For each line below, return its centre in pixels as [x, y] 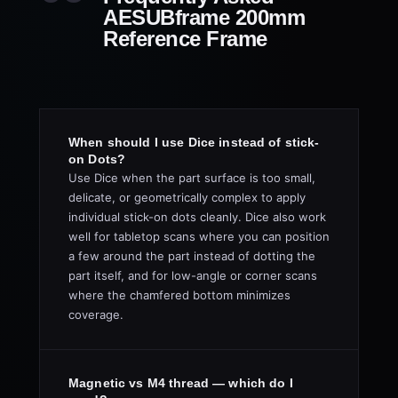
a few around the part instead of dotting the [192, 256]
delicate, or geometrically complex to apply [187, 197]
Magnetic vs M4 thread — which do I [181, 383]
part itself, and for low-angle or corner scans [193, 275]
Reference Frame [185, 39]
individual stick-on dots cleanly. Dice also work [197, 217]
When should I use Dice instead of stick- [194, 142]
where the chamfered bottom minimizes [179, 295]
